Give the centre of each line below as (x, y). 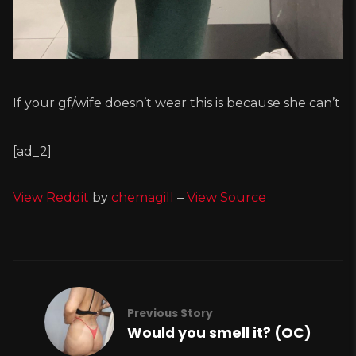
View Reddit (51, 198)
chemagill (143, 198)
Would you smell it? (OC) (219, 333)
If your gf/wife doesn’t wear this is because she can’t (176, 103)
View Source (226, 198)
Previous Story (170, 314)
